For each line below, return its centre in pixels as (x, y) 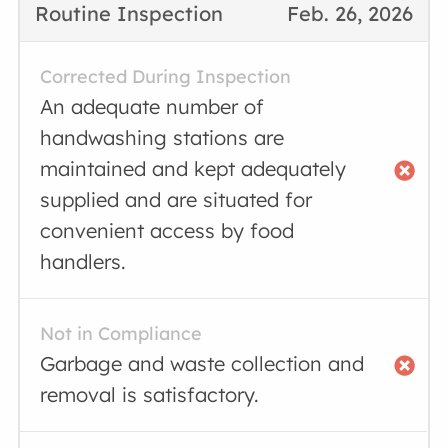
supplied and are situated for (176, 199)
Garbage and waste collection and (202, 363)
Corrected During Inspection (166, 76)
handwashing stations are (162, 137)
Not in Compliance (121, 333)
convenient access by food (167, 230)
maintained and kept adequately (193, 168)
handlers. (83, 261)
